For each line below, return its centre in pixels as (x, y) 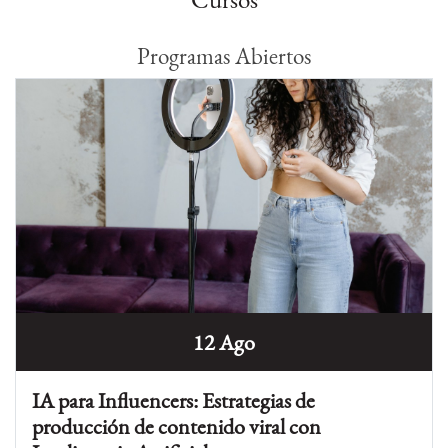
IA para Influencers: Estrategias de (173, 400)
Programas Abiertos (224, 56)
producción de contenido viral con (176, 426)
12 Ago (224, 342)
